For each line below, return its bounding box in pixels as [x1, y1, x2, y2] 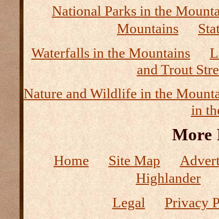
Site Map [108, 153, 160, 168]
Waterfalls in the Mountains [31, 45, 190, 61]
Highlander [135, 170, 201, 186]
